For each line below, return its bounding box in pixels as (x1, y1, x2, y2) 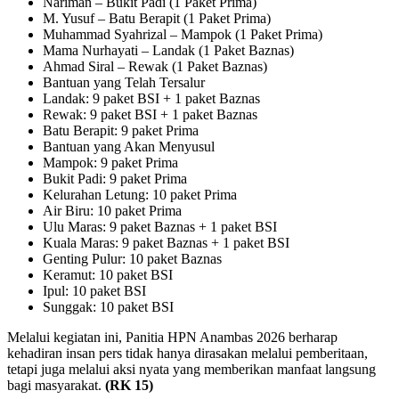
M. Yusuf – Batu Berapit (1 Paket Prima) (43, 11, 271, 27)
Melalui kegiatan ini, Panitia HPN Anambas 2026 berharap (7, 330, 338, 346)
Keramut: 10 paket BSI (43, 267, 173, 283)
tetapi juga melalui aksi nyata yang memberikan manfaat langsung (7, 362, 376, 378)
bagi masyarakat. (7, 378, 105, 394)
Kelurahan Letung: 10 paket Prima (43, 187, 237, 203)
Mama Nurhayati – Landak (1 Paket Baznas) (43, 43, 294, 59)
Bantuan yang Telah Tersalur (43, 75, 205, 91)
